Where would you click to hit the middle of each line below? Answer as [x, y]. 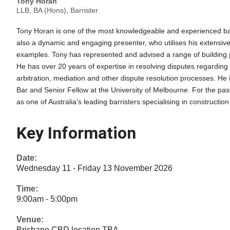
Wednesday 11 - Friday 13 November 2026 [94, 168]
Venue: [30, 219]
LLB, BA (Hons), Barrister [57, 10]
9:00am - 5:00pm [47, 199]
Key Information [76, 133]
